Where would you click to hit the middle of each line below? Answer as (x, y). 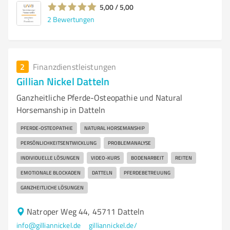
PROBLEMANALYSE (129, 143)
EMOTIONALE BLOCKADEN (51, 172)
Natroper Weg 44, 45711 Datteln (86, 212)
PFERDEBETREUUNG (147, 172)
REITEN (184, 158)
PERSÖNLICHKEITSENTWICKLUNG (59, 143)
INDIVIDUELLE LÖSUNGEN (50, 158)
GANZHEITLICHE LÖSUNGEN (52, 187)
